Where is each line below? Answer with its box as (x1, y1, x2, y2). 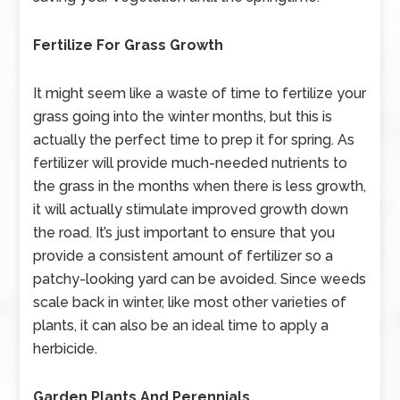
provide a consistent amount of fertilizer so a (33, 247, 334, 264)
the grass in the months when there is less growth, (33, 178, 367, 195)
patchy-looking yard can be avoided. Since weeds (33, 271, 367, 287)
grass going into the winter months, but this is (33, 108, 333, 125)
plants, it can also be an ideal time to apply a (33, 317, 329, 334)
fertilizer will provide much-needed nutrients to (33, 154, 348, 171)
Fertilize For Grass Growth (33, 37, 224, 54)
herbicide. (33, 340, 98, 357)
